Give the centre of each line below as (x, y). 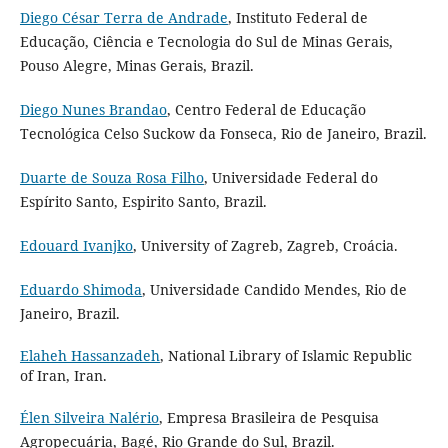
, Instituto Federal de (297, 17)
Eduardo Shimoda (80, 289)
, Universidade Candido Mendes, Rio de (274, 289)
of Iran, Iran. (63, 375)
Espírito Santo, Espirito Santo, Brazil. (143, 201)
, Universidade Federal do (290, 177)
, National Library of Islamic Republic (285, 355)
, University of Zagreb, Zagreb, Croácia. (265, 245)
